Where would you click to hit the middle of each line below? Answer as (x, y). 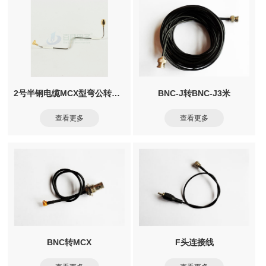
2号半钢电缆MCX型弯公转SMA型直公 (116, 93)
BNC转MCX (69, 242)
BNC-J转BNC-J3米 (194, 93)
